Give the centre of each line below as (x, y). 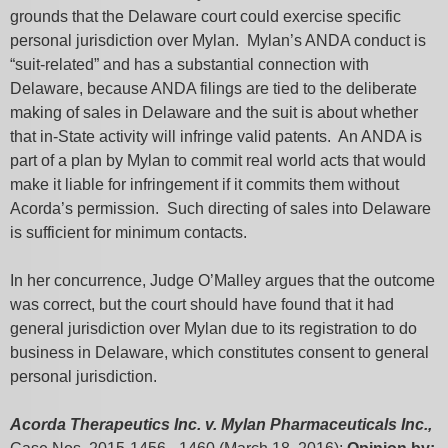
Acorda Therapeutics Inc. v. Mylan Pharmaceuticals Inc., (221, 424)
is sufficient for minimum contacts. (128, 232)
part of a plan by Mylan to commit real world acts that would (218, 160)
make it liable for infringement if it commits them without (204, 184)
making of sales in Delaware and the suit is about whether (214, 112)
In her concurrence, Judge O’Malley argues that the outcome (222, 280)
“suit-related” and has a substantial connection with (189, 64)
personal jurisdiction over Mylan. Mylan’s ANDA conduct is (218, 40)
